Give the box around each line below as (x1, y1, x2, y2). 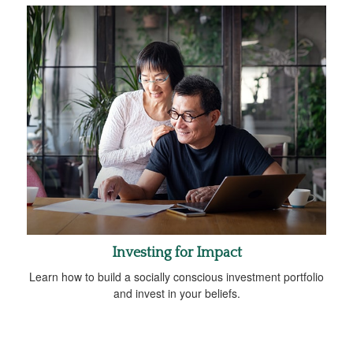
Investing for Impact (111, 244, 242, 261)
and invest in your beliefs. (113, 284, 240, 301)
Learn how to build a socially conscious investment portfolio (29, 268, 324, 284)
